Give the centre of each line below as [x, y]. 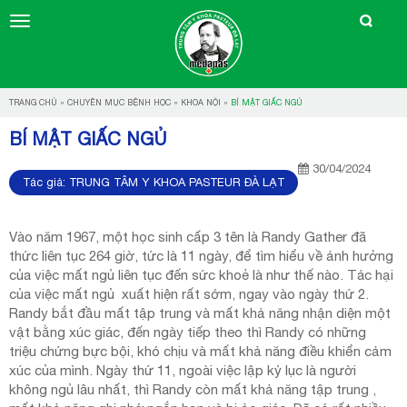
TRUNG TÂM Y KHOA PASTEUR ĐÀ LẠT [177, 183]
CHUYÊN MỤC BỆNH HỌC [119, 103]
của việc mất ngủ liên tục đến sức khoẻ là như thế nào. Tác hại [201, 275]
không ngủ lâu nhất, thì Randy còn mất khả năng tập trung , [193, 390]
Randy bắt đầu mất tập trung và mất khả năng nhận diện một [200, 313]
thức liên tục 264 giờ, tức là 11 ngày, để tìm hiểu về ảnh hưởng [201, 256]
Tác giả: [46, 183]
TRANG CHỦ [33, 103]
